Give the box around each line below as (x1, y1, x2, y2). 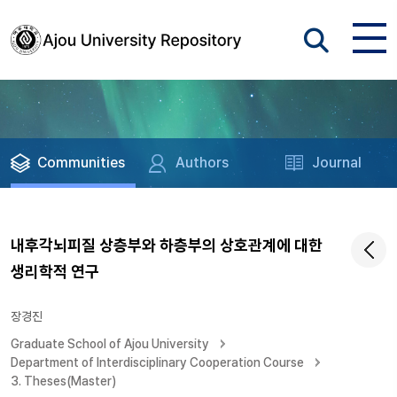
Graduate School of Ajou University (11, 337, 209, 351)
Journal (312, 154, 362, 171)
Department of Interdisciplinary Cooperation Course (11, 355, 304, 370)
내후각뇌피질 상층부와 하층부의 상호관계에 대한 (11, 236, 323, 254)
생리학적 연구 (11, 262, 99, 281)
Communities (37, 154, 125, 171)
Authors (175, 154, 230, 171)
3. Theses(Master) (11, 374, 116, 388)
